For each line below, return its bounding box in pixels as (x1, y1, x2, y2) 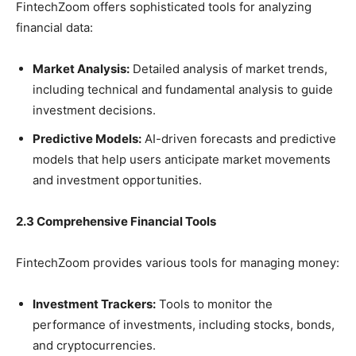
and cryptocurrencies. (33, 337, 156, 353)
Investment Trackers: (33, 296, 156, 311)
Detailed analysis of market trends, (130, 60, 327, 76)
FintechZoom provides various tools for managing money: (16, 254, 339, 270)
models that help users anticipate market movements (33, 151, 331, 167)
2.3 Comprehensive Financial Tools (16, 213, 216, 229)
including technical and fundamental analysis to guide (33, 81, 333, 97)
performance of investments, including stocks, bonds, (33, 316, 335, 332)
